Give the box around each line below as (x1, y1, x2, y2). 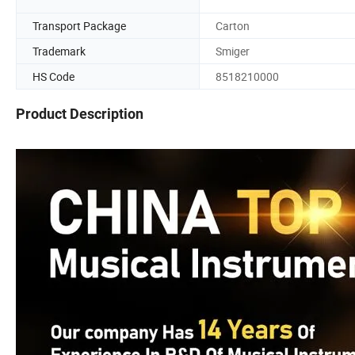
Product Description (16, 105, 143, 123)
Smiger (216, 43, 250, 59)
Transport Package (32, 17, 126, 33)
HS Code (32, 68, 74, 84)
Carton (216, 17, 250, 33)
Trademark (32, 43, 86, 59)
